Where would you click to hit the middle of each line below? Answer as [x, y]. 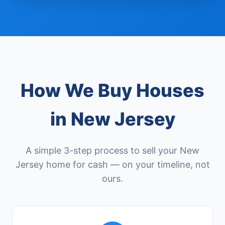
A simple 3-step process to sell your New [113, 150]
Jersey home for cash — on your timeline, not [113, 164]
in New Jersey [113, 119]
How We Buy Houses [113, 90]
